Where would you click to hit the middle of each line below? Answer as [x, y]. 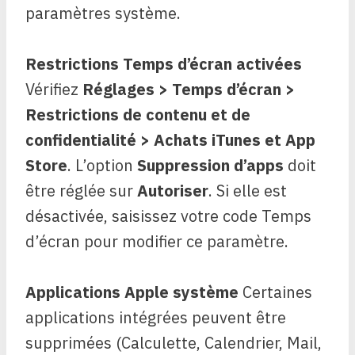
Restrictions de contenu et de [138, 115]
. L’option [102, 165]
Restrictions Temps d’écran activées [164, 64]
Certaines [275, 292]
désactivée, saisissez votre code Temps [168, 216]
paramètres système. [103, 13]
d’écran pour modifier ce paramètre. [157, 241]
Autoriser [173, 191]
